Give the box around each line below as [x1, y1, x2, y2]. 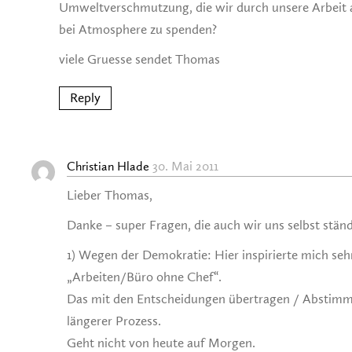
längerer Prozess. [67, 313, 161, 329]
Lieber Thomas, [67, 188, 152, 203]
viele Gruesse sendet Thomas [59, 52, 220, 68]
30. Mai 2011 [152, 159, 218, 174]
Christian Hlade [67, 159, 149, 174]
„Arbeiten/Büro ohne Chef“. [67, 269, 222, 285]
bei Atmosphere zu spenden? [59, 22, 217, 38]
